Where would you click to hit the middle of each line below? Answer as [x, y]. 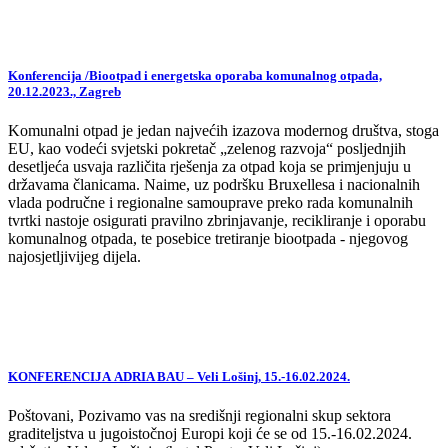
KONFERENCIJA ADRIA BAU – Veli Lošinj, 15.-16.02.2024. [179, 376]
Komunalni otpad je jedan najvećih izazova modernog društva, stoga [223, 131]
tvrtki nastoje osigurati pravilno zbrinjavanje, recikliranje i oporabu [217, 221]
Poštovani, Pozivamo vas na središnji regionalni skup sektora [199, 415]
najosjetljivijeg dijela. [74, 257]
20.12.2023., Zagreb [64, 92]
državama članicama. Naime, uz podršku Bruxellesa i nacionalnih [214, 185]
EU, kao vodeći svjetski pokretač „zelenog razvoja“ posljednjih [207, 149]
